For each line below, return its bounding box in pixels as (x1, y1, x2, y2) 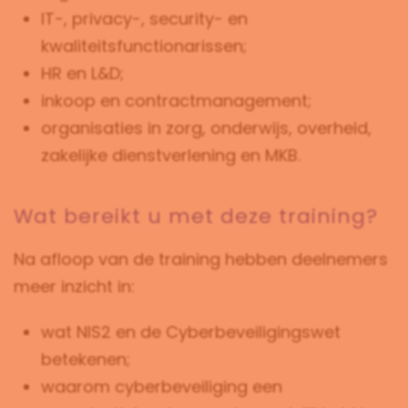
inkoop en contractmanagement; (41, 89, 311, 112)
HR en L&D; (41, 62, 124, 85)
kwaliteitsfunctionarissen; (41, 35, 247, 57)
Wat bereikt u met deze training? (14, 202, 378, 230)
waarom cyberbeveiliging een (41, 375, 282, 398)
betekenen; (41, 348, 130, 371)
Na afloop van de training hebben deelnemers (14, 248, 388, 270)
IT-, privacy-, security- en (41, 7, 248, 30)
